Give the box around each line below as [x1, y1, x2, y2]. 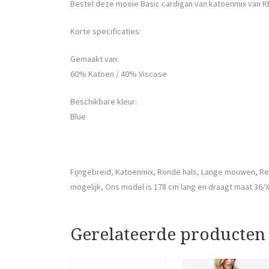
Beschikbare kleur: [70, 95, 137, 107]
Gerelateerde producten [70, 224, 265, 244]
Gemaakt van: [70, 53, 119, 64]
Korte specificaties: [70, 25, 141, 37]
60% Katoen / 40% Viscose [70, 68, 167, 79]
